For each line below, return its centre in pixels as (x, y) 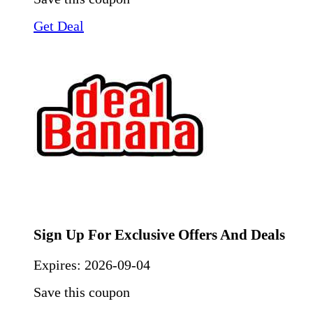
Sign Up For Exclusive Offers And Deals (159, 235)
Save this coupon (82, 292)
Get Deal (59, 26)
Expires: (59, 265)
